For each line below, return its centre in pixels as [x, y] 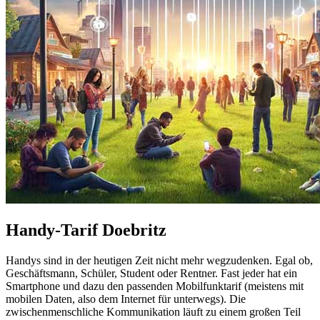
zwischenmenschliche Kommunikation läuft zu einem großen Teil [153, 311]
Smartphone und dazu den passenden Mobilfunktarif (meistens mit [155, 286]
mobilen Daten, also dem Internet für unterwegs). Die [126, 299]
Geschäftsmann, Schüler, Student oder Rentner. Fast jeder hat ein [151, 273]
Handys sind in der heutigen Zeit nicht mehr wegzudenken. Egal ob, [159, 260]
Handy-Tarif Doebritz [86, 230]
